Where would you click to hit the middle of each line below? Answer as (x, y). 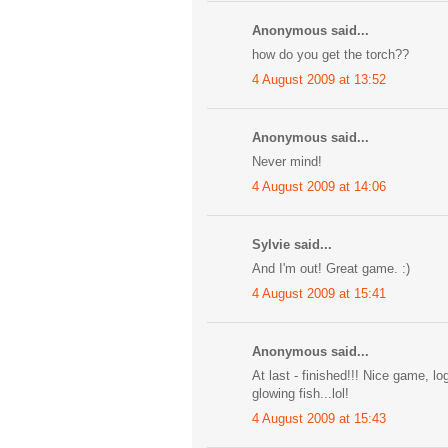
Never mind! (287, 162)
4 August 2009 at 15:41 (319, 293)
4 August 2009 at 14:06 (319, 186)
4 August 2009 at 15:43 (319, 418)
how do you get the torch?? (330, 55)
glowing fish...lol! (300, 394)
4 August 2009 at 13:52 (319, 79)
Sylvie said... (292, 244)
